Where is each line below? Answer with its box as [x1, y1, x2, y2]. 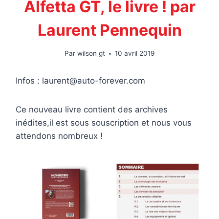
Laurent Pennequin [37, 20, 182, 40]
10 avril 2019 [114, 49, 154, 58]
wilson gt [77, 49, 105, 58]
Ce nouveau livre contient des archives [16, 105, 168, 115]
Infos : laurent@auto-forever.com [16, 76, 145, 86]
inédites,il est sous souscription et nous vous [16, 118, 192, 128]
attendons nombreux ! [16, 131, 103, 141]
